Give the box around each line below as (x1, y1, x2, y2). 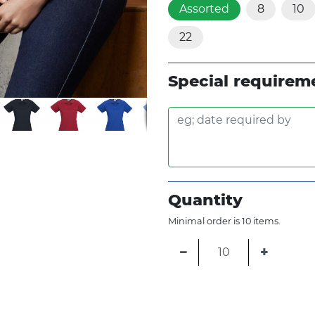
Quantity (168, 189, 243, 210)
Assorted (179, 1, 229, 15)
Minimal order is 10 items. (168, 215, 281, 226)
